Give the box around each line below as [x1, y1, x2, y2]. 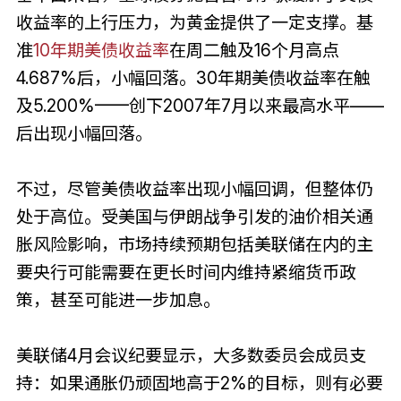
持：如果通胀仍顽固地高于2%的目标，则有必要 [15, 371, 383, 394]
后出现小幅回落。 [15, 122, 152, 144]
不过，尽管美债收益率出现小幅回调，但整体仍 [15, 177, 373, 200]
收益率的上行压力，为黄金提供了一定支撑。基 [15, 11, 373, 33]
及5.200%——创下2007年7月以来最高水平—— [15, 94, 384, 116]
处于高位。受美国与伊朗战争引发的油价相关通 [15, 205, 373, 227]
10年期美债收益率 [32, 38, 169, 61]
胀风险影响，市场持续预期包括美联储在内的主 [15, 233, 373, 255]
